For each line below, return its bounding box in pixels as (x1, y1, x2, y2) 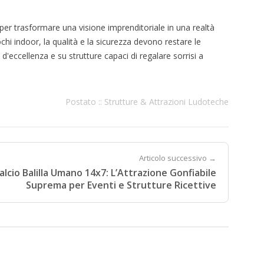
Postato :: (65, 95, 104, 107)
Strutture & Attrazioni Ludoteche (104, 95, 229, 107)
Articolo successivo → (139, 152, 216, 163)
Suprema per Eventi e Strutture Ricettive (26, 178, 216, 192)
